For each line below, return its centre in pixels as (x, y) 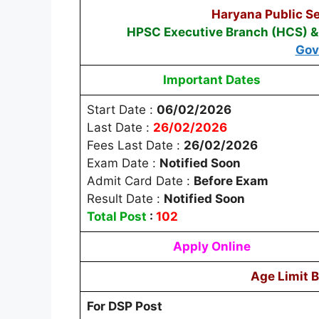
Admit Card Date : (140, 181)
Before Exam (231, 181)
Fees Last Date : (135, 145)
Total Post (116, 216)
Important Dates (211, 79)
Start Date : (121, 109)
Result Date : (125, 198)
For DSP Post (124, 306)
